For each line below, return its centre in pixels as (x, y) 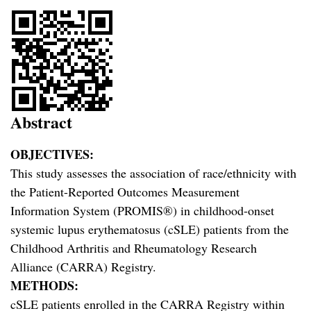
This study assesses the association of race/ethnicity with (153, 173)
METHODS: (44, 286)
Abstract (41, 122)
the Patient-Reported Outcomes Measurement (125, 192)
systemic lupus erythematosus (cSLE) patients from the (150, 229)
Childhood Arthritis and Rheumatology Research (134, 248)
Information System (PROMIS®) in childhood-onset (142, 211)
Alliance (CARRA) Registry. (83, 267)
